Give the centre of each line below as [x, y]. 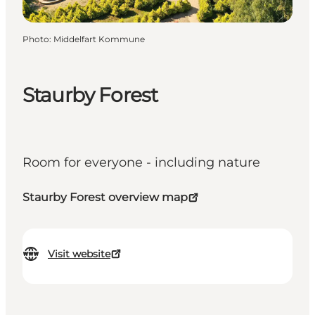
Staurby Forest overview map [105, 198]
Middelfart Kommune [99, 39]
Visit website [79, 254]
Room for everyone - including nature [141, 163]
